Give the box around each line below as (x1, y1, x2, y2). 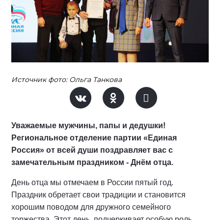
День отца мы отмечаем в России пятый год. (11, 178, 173, 187)
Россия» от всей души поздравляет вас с (11, 146, 173, 154)
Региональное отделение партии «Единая (11, 134, 177, 142)
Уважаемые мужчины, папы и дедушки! (11, 121, 165, 130)
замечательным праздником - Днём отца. (11, 158, 173, 166)
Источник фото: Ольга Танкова (11, 75, 122, 84)
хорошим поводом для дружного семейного (11, 203, 171, 211)
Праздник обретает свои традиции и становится (11, 191, 186, 199)
